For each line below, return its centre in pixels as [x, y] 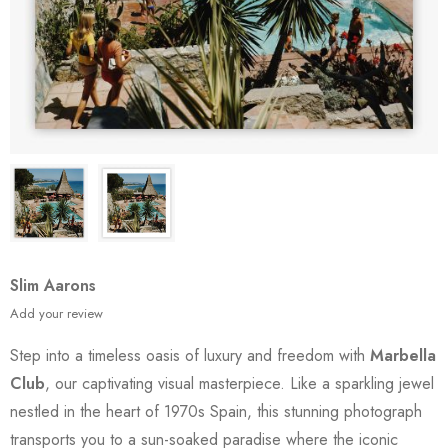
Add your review [56, 313]
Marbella [403, 355]
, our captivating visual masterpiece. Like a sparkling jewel [239, 383]
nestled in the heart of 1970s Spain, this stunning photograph [216, 411]
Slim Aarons [53, 285]
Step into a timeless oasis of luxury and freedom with [190, 355]
